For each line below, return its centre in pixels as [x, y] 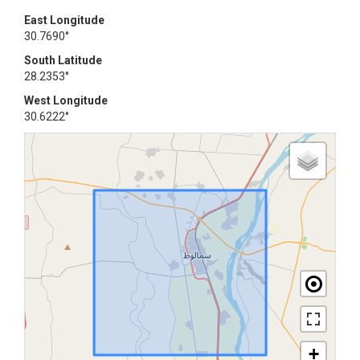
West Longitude [66, 100]
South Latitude [63, 60]
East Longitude [64, 20]
